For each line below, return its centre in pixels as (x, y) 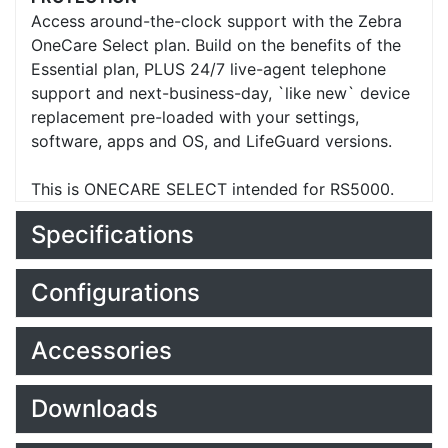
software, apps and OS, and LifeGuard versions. (211, 141)
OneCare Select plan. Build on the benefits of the (216, 45)
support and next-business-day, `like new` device (220, 93)
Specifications (112, 235)
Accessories (101, 351)
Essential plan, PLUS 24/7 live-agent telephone (208, 69)
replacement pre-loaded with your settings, (195, 117)
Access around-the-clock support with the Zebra (216, 21)
